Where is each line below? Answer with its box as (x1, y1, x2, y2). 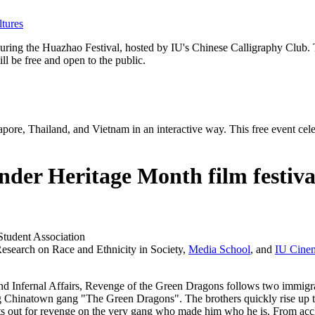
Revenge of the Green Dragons (85, 279, 224, 292)
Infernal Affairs (12, 279, 79, 292)
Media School (188, 243, 250, 255)
